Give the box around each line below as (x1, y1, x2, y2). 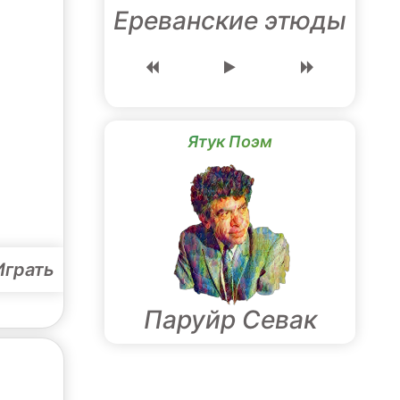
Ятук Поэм (187, 132, 272, 151)
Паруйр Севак (143, 304, 317, 335)
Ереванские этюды (113, 5, 346, 36)
